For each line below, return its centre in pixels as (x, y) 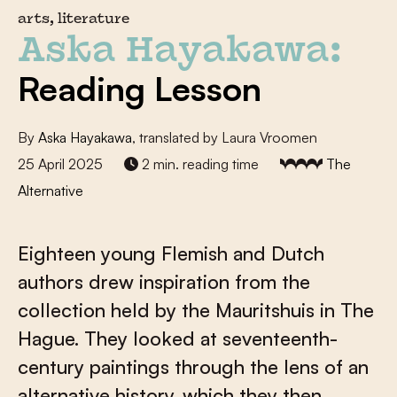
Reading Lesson (140, 88)
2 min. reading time (198, 164)
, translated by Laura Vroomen (225, 137)
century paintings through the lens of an (193, 366)
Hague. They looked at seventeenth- (178, 338)
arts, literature (74, 20)
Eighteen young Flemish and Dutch (171, 253)
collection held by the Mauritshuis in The (196, 310)
